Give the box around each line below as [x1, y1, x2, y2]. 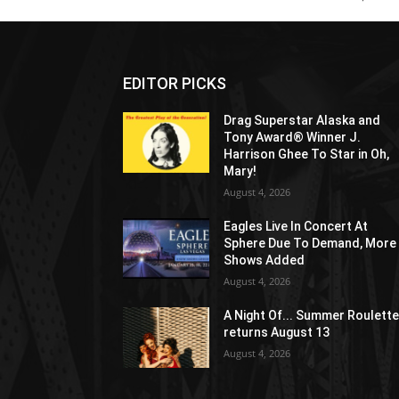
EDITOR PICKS [123, 74, 226, 94]
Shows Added [224, 253, 305, 268]
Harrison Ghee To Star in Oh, [224, 147, 390, 162]
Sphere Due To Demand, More [224, 236, 397, 251]
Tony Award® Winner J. [224, 130, 362, 145]
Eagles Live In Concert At [224, 219, 369, 234]
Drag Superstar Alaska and [224, 113, 381, 128]
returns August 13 [224, 325, 330, 340]
